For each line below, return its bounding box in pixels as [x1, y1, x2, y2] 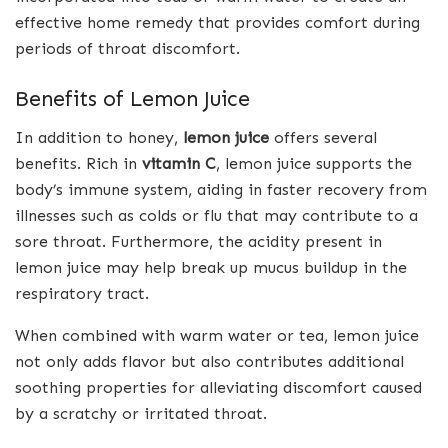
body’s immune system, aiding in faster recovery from [15, 179, 427, 199]
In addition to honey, [15, 127, 183, 147]
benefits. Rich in [15, 153, 142, 173]
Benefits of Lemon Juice [15, 85, 250, 112]
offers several [269, 127, 377, 147]
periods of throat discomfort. [15, 39, 240, 59]
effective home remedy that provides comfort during [15, 13, 420, 33]
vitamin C [142, 153, 216, 173]
